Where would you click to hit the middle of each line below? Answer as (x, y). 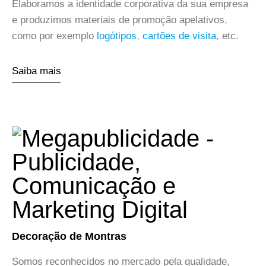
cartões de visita (179, 36)
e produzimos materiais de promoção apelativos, (120, 20)
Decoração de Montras (69, 236)
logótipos (117, 36)
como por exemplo (54, 36)
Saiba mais (36, 71)
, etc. (227, 36)
